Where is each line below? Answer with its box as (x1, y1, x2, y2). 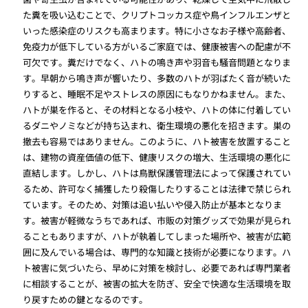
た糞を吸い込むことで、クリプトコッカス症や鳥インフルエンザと (23, 8, 291, 21)
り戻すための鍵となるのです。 (23, 293, 148, 306)
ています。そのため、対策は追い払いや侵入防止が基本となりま (23, 198, 283, 211)
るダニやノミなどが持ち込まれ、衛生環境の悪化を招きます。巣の (23, 119, 291, 132)
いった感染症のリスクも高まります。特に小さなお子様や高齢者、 (23, 24, 291, 37)
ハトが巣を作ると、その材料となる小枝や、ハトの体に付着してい (23, 103, 291, 116)
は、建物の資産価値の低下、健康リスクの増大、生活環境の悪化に (23, 151, 291, 164)
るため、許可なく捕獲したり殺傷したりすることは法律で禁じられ (23, 182, 291, 195)
